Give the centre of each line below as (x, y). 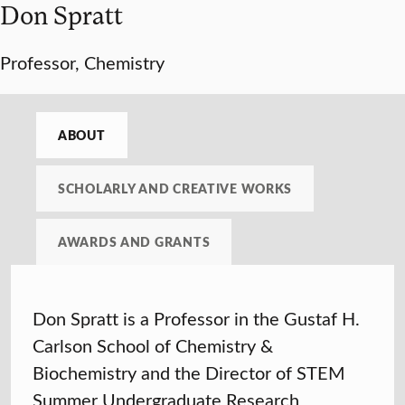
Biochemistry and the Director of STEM (189, 372)
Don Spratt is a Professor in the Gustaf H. (196, 318)
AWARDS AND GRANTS (134, 242)
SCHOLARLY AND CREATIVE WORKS (175, 188)
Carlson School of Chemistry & (153, 345)
